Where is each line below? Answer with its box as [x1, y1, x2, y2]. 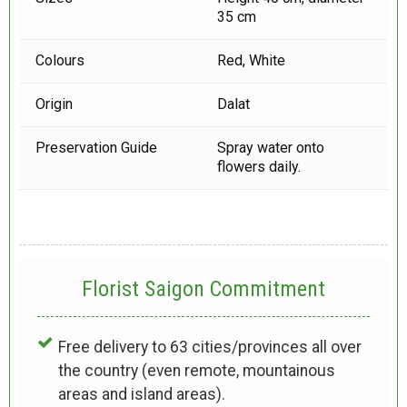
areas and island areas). [57, 384, 225, 403]
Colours [35, 51, 85, 69]
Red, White [217, 51, 286, 69]
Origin [35, 94, 74, 113]
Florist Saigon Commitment [82, 275, 325, 302]
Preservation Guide [35, 138, 162, 156]
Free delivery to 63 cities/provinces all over [57, 337, 362, 356]
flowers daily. [217, 157, 302, 175]
